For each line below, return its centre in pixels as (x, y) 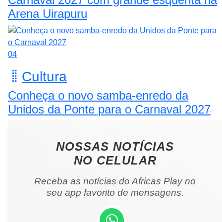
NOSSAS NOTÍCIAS (115, 146)
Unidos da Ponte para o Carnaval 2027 (109, 109)
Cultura (44, 76)
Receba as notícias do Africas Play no (115, 181)
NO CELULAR (115, 160)
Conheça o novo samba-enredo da (98, 95)
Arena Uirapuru (48, 13)
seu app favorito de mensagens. (115, 192)
